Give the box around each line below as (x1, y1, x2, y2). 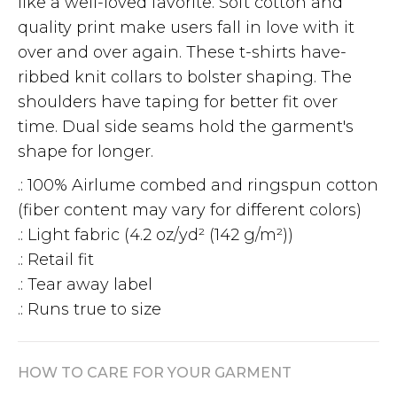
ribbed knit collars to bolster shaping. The (18, 66, 352, 87)
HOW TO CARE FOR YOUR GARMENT (18, 363, 292, 381)
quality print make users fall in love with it (18, 17, 354, 37)
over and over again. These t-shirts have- (18, 42, 346, 62)
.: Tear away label (18, 274, 152, 294)
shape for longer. (18, 141, 153, 161)
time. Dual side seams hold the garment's (18, 116, 354, 136)
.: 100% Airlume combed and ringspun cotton (18, 175, 378, 195)
